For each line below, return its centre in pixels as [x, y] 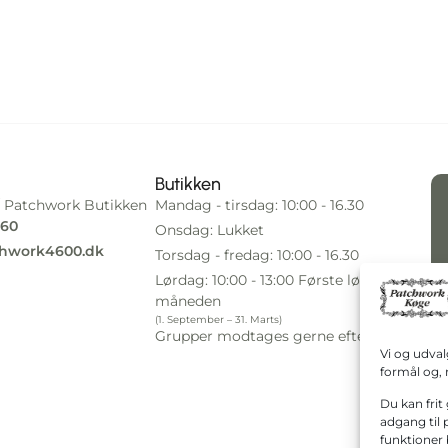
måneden [187, 300]
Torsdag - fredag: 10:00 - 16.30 [256, 254]
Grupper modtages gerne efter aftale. [285, 336]
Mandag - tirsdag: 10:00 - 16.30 [259, 204]
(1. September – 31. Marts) [218, 319]
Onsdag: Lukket [209, 229]
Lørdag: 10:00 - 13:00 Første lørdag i [277, 279]
